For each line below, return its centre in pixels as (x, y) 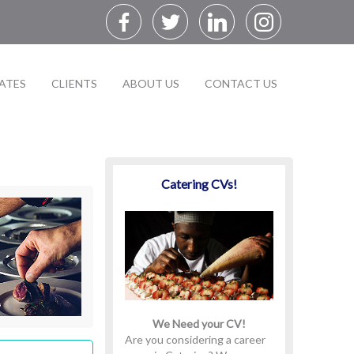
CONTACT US (241, 83)
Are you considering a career (195, 339)
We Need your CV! (199, 323)
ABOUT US (151, 83)
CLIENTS (74, 83)
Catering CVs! (199, 184)
